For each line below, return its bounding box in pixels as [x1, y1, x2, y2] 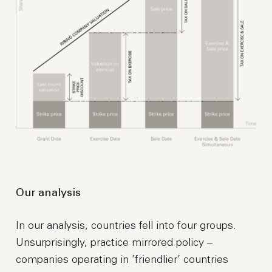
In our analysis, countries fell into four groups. [16, 219, 237, 233]
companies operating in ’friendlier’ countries [16, 253, 229, 267]
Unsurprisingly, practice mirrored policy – [16, 236, 213, 250]
